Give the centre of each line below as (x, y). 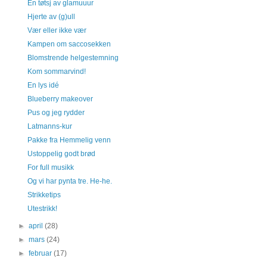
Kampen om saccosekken (69, 44)
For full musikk (50, 167)
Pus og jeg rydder (56, 113)
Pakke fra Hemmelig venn (69, 140)
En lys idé (43, 85)
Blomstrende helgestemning (73, 58)
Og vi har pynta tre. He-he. (69, 181)
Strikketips (44, 195)
